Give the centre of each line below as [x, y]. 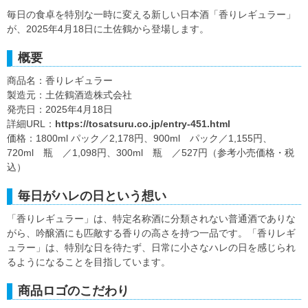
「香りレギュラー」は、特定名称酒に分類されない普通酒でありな [151, 219]
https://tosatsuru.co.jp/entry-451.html [143, 124]
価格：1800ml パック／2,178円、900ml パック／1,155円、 [140, 139]
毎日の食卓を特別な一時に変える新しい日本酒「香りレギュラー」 [151, 15]
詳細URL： [31, 124]
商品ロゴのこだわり [74, 291]
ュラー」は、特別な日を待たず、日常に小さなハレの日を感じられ [151, 248]
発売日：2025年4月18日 [60, 110]
